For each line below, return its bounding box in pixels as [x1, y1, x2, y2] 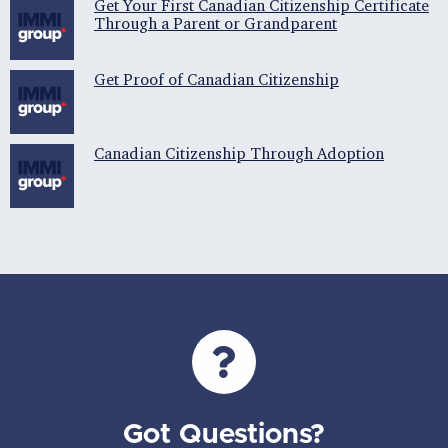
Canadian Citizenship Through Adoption [94, 143, 384, 164]
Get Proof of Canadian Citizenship [94, 69, 339, 90]
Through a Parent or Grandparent [94, 13, 337, 34]
